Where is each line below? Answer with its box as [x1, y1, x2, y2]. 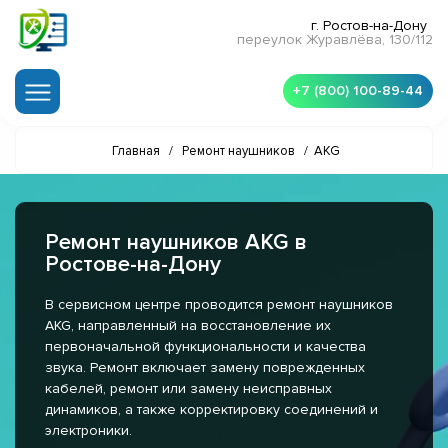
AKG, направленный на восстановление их [45, 317, 331, 335]
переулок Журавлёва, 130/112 [237, 31, 433, 49]
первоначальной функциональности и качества [45, 338, 366, 356]
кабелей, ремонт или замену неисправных [45, 380, 332, 398]
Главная [111, 143, 160, 160]
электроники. [45, 422, 132, 440]
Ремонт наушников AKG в [45, 229, 307, 257]
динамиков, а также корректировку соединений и [45, 401, 378, 419]
